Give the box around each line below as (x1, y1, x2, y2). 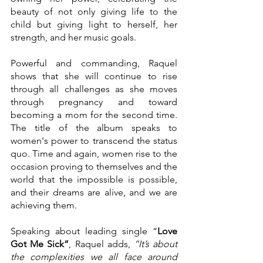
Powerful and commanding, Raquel (11, 58, 177, 69)
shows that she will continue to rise (11, 70, 177, 82)
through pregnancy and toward (11, 96, 177, 107)
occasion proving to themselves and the (11, 161, 177, 172)
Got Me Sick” (11, 238, 69, 249)
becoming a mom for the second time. (11, 109, 177, 120)
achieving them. (11, 200, 77, 211)
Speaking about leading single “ (11, 225, 157, 237)
